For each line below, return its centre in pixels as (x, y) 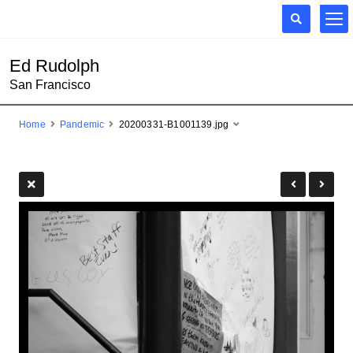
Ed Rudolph (54, 66)
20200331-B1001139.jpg (174, 124)
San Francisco (50, 85)
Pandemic (82, 124)
